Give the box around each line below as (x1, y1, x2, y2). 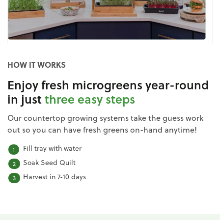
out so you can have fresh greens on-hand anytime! (7, 124, 197, 135)
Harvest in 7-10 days (23, 171, 86, 182)
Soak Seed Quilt (23, 157, 76, 167)
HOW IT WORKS (7, 58, 66, 70)
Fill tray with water (23, 143, 82, 153)
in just (7, 90, 45, 108)
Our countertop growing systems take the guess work (7, 112, 203, 123)
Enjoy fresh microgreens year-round (7, 76, 209, 93)
